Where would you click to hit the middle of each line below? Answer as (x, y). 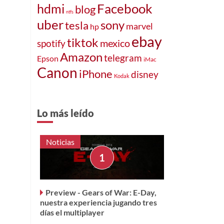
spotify (51, 43)
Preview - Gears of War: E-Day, (101, 192)
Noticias (60, 141)
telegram (123, 57)
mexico (115, 43)
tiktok (83, 42)
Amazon (81, 57)
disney (145, 74)
